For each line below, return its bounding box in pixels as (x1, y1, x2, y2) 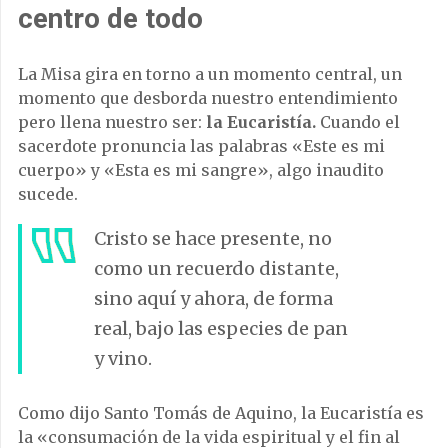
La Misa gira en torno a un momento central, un (18, 64, 402, 84)
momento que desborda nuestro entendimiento (18, 88, 398, 108)
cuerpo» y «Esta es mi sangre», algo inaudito (18, 160, 384, 180)
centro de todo (18, 2, 203, 35)
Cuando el (316, 112, 400, 132)
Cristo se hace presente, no (94, 227, 332, 250)
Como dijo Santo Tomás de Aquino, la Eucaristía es (18, 403, 424, 423)
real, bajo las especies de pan (94, 317, 348, 340)
